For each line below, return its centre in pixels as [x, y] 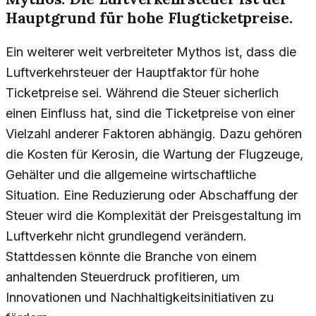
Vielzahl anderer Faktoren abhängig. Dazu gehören [154, 133]
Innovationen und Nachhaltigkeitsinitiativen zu [140, 297]
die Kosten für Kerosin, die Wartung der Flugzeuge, [154, 154]
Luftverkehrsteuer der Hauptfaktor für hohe [132, 72]
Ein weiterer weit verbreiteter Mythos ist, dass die [151, 51]
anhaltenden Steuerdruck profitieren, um [123, 276]
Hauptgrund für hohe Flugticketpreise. [149, 18]
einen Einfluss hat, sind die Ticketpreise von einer [150, 113]
